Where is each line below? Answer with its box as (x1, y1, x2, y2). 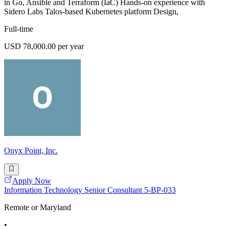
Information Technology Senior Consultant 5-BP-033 (4, 185, 176, 194)
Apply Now (12, 176, 51, 185)
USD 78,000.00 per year (4, 42, 84, 51)
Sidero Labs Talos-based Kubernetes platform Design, (4, 7, 178, 16)
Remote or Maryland (4, 202, 71, 212)
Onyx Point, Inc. (4, 146, 58, 155)
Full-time (4, 25, 33, 34)
